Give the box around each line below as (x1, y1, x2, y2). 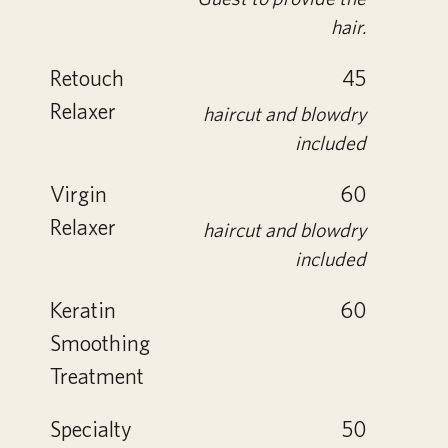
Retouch (50, 65, 124, 91)
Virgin (50, 181, 107, 207)
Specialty (50, 416, 132, 442)
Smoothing (50, 330, 150, 356)
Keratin (50, 297, 116, 323)
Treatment (50, 363, 144, 389)
